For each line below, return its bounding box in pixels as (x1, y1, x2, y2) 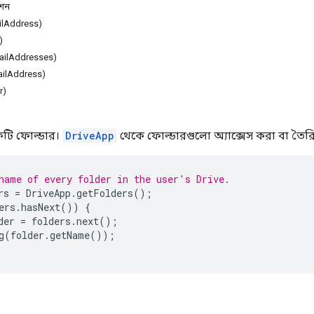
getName (50, 228, 90, 242)
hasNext (21, 200, 60, 214)
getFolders (76, 186, 133, 200)
